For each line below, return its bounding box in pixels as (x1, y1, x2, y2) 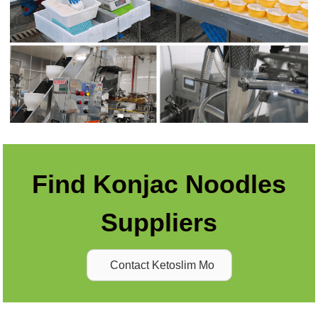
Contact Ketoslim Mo (109, 258, 214, 271)
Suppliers (101, 208, 217, 238)
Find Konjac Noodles (32, 170, 286, 199)
